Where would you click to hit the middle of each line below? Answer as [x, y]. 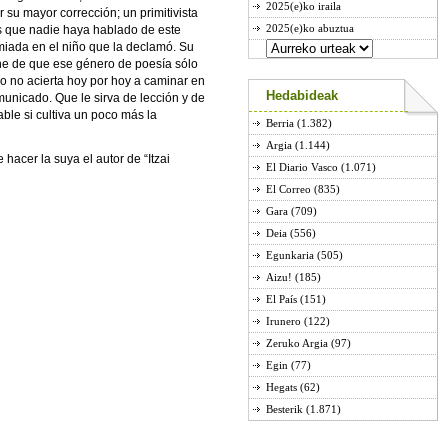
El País [281, 299]
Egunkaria [290, 255]
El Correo [288, 189]
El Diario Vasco [302, 167]
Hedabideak [302, 95]
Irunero [283, 321]
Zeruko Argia [297, 343]
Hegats [281, 387]
